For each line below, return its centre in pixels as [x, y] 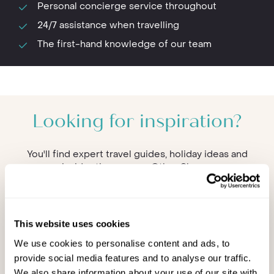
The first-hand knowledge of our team [124, 44]
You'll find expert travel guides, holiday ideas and [137, 154]
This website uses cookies [72, 224]
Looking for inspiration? [137, 122]
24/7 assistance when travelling [108, 25]
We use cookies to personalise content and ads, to [122, 243]
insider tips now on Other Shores [137, 167]
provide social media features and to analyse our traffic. [133, 257]
